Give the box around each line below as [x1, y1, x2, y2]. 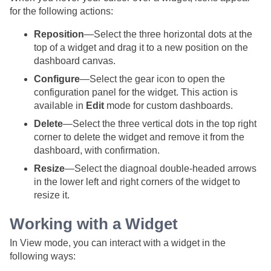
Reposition [34, 28, 84, 39]
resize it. [34, 189, 70, 200]
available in [34, 100, 86, 111]
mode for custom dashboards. [104, 100, 233, 111]
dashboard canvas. [34, 55, 116, 66]
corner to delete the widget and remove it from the [34, 131, 244, 142]
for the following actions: [10, 5, 113, 16]
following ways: [10, 250, 76, 261]
